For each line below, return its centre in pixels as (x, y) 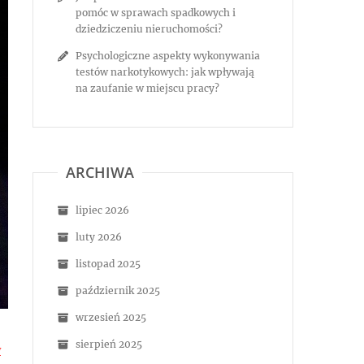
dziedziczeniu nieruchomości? (149, 29)
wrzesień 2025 (111, 317)
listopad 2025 (108, 264)
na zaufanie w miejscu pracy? (147, 88)
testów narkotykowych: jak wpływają (165, 72)
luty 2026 (99, 237)
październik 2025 (118, 290)
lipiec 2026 (102, 210)
